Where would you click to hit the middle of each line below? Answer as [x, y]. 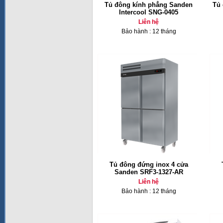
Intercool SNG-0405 [149, 12]
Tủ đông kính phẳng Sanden [149, 5]
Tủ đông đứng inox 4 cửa [149, 165]
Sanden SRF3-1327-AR [149, 172]
